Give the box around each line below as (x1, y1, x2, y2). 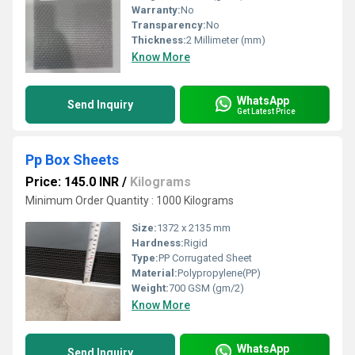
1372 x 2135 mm (157, 222, 231, 234)
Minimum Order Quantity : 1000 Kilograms (25, 194, 234, 207)
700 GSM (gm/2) (169, 282, 244, 294)
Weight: (132, 282, 169, 294)
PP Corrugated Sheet (158, 252, 252, 264)
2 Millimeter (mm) (186, 34, 265, 46)
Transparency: (132, 19, 206, 31)
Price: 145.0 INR (25, 174, 119, 189)
